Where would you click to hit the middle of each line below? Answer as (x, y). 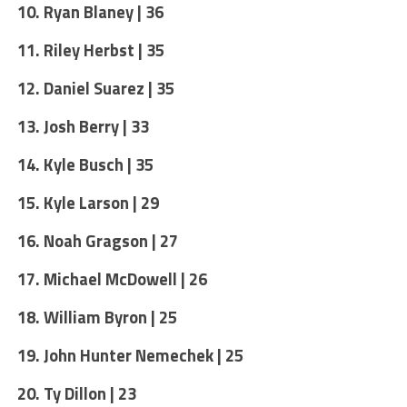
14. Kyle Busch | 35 (85, 164)
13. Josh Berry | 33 (83, 126)
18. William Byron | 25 (97, 317)
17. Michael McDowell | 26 (112, 278)
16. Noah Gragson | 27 (97, 240)
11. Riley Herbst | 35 (90, 50)
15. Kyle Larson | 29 (88, 202)
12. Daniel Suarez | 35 (95, 88)
